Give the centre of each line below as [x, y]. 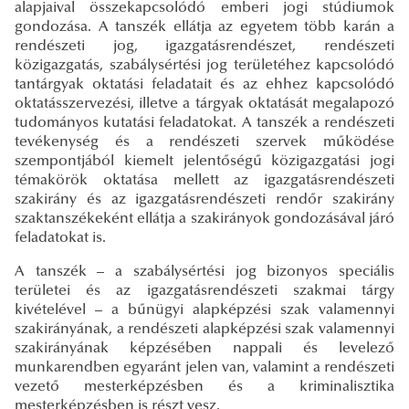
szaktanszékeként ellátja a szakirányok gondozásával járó [204, 219]
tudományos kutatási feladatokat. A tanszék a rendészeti [204, 123]
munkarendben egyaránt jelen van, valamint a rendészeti [204, 367]
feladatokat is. [60, 238]
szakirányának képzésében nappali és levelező [204, 348]
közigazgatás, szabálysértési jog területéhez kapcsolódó [204, 65]
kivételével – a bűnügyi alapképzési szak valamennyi [204, 310]
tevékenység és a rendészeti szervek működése [204, 142]
